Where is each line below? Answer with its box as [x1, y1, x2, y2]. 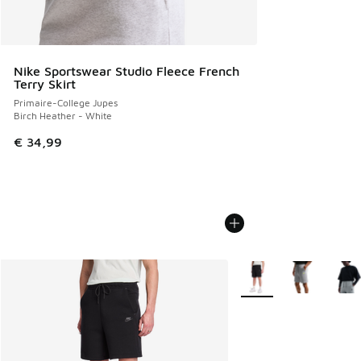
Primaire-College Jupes [14, 97, 118, 109]
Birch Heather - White [14, 110, 112, 122]
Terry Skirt [14, 77, 76, 91]
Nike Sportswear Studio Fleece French [14, 64, 239, 78]
